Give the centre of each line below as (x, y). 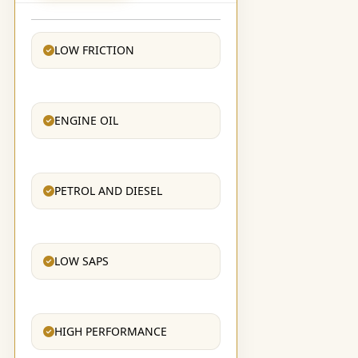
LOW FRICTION (94, 50)
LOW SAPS (81, 261)
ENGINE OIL (86, 120)
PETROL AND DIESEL (108, 190)
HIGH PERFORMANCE (110, 331)
